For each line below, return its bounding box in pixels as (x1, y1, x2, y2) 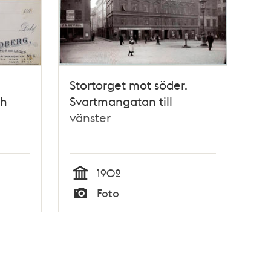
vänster (70, 109, 111, 126)
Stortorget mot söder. (70, 77, 188, 93)
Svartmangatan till (70, 93, 173, 109)
